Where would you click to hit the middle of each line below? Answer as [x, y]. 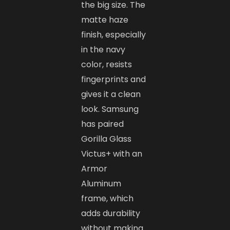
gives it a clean [111, 94]
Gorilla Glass [107, 139]
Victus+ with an [112, 154]
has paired [103, 124]
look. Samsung [110, 109]
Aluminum [101, 184]
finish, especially [114, 35]
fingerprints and [114, 80]
